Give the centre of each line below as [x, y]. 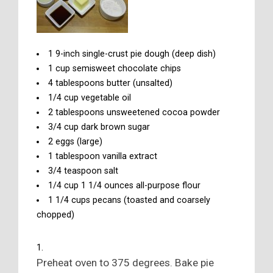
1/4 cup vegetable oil [90, 97]
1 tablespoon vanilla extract [103, 156]
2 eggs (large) [76, 141]
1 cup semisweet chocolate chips [115, 68]
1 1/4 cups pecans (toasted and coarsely [129, 200]
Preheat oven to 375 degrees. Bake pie [125, 262]
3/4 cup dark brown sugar [99, 127]
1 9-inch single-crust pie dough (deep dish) [132, 54]
